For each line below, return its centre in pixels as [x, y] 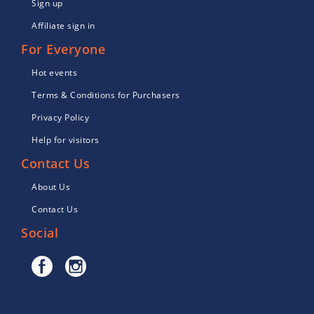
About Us [51, 187]
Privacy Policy [60, 118]
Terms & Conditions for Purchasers [106, 95]
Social [40, 233]
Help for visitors [66, 140]
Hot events [54, 73]
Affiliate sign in [63, 26]
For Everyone [63, 49]
